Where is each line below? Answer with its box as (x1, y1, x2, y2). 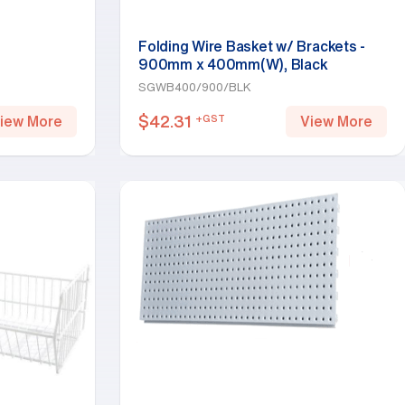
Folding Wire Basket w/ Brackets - (138, 39, 366, 53)
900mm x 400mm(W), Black (138, 57, 328, 71)
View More (300, 114, 372, 128)
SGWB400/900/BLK (138, 81, 251, 93)
